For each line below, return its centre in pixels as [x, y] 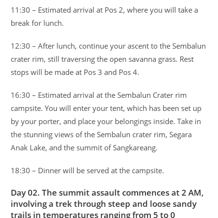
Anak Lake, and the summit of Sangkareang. [84, 147]
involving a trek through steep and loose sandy [104, 203]
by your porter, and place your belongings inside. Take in [106, 121]
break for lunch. [37, 23]
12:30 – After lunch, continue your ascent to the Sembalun [109, 45]
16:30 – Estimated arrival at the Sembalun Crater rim [99, 95]
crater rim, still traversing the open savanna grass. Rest [102, 59]
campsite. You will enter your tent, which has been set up [106, 108]
